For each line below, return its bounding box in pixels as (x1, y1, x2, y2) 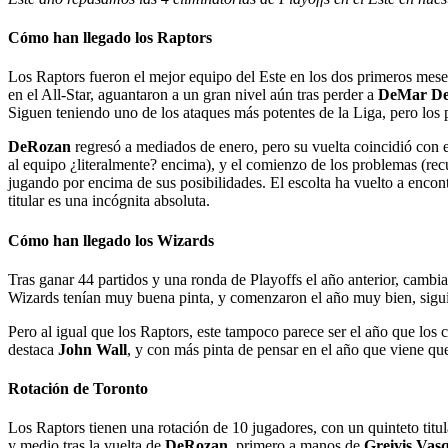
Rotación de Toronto (8, 380, 148, 398)
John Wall (58, 340, 127, 358)
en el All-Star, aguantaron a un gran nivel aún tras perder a (8, 86, 378, 104)
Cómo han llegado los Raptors (8, 29, 212, 47)
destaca (8, 340, 58, 358)
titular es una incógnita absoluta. (8, 192, 210, 210)
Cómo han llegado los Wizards (8, 231, 214, 249)
